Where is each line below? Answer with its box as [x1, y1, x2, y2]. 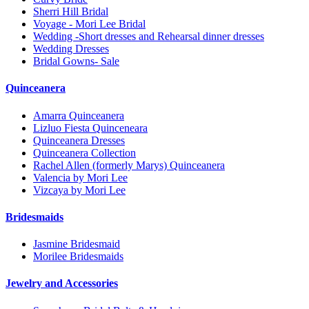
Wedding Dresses [33, 43, 109, 55]
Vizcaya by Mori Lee [33, 183, 126, 196]
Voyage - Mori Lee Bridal [33, 18, 146, 30]
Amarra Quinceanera [33, 109, 124, 121]
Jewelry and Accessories [6, 277, 118, 290]
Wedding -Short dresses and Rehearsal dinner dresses [33, 30, 264, 43]
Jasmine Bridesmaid [33, 238, 120, 250]
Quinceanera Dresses [33, 134, 125, 146]
